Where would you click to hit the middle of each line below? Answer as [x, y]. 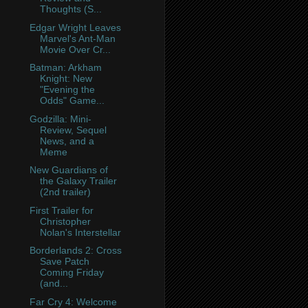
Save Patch [64, 262]
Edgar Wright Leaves [75, 27]
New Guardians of [68, 170]
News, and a [67, 141]
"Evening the [67, 90]
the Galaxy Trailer [78, 181]
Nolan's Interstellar [80, 232]
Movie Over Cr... [75, 49]
